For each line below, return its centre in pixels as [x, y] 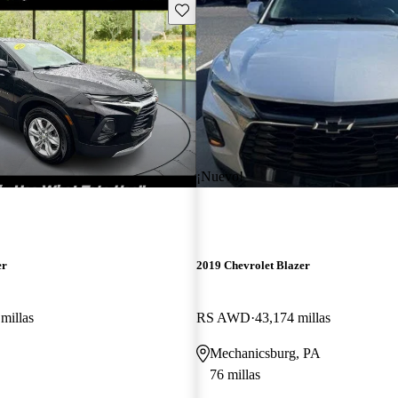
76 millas [235, 374]
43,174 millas [292, 317]
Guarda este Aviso [222, 9]
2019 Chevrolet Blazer [253, 265]
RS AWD [223, 317]
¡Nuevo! [219, 176]
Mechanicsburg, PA [265, 353]
